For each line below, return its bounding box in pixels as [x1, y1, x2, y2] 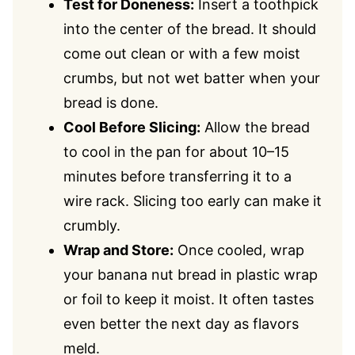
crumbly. [63, 217, 120, 234]
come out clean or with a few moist [63, 45, 300, 62]
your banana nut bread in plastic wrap [63, 266, 318, 283]
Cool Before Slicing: [63, 119, 200, 136]
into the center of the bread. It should [63, 21, 316, 37]
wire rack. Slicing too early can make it [63, 193, 322, 209]
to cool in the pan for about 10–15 [63, 143, 289, 160]
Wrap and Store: [63, 242, 174, 258]
